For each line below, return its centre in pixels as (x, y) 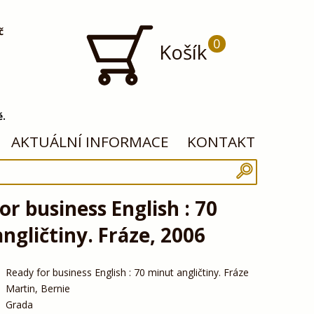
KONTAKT (221, 142)
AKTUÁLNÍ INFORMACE (90, 142)
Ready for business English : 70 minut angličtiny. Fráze (127, 272)
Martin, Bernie (37, 288)
